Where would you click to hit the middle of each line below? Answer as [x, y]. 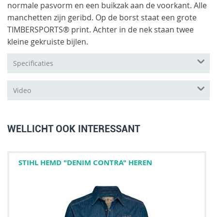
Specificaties [33, 63]
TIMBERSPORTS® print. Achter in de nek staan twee [101, 29]
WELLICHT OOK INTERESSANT [74, 129]
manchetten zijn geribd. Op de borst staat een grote [102, 17]
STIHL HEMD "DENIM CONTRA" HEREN [85, 162]
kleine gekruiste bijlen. [48, 41]
